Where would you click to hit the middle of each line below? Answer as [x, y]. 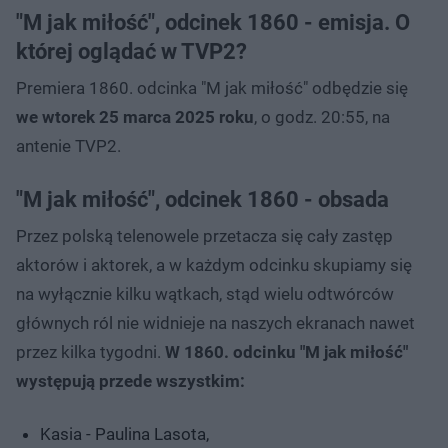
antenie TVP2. [68, 145]
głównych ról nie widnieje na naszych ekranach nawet [215, 322]
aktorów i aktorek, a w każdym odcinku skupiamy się [214, 264]
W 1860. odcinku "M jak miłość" [284, 351]
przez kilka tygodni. [88, 351]
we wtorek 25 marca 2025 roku [135, 116]
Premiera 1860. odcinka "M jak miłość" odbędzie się [212, 87]
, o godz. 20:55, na [322, 116]
